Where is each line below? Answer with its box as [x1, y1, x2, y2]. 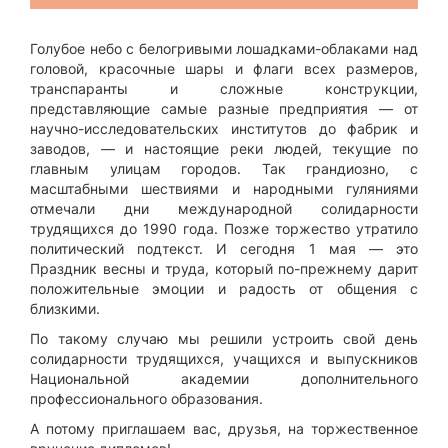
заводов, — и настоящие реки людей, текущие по [30, 140, 418, 158]
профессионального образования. [30, 390, 267, 408]
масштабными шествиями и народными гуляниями [30, 180, 418, 198]
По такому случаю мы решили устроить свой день [30, 330, 418, 348]
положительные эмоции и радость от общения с [30, 280, 418, 298]
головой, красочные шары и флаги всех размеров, [30, 60, 418, 78]
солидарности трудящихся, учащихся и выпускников [30, 350, 418, 368]
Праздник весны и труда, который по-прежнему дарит [30, 260, 418, 278]
